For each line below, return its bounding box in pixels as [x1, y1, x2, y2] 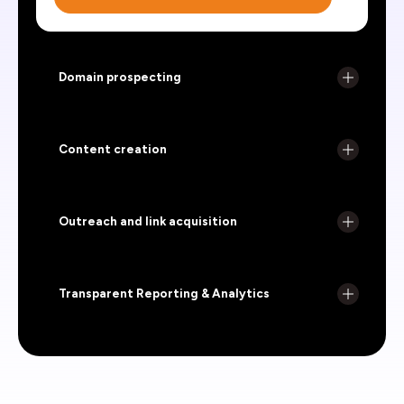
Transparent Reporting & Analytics [59, 285, 270, 300]
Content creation [59, 141, 167, 156]
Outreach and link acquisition [59, 213, 237, 228]
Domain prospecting [59, 69, 181, 84]
